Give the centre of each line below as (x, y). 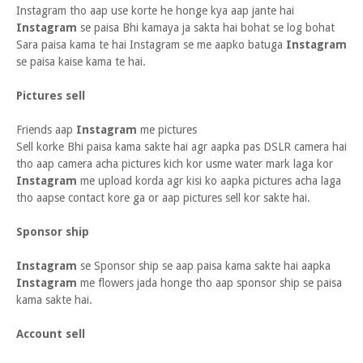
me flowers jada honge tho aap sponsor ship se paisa (209, 283)
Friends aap (46, 130)
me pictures (167, 130)
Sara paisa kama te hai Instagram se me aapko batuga (151, 45)
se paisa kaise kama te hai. (81, 62)
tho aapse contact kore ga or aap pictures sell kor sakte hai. (163, 198)
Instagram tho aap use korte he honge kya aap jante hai (155, 11)
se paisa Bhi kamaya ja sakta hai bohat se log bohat (206, 28)
